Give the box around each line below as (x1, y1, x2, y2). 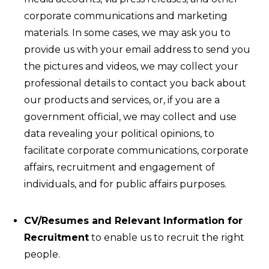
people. (24, 249, 60, 260)
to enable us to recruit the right (89, 232, 244, 243)
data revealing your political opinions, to (24, 128, 214, 139)
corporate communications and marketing (24, 10, 228, 22)
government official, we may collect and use (24, 111, 237, 122)
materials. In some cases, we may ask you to (24, 27, 231, 38)
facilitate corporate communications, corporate (24, 145, 249, 156)
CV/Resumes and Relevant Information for (24, 215, 243, 226)
